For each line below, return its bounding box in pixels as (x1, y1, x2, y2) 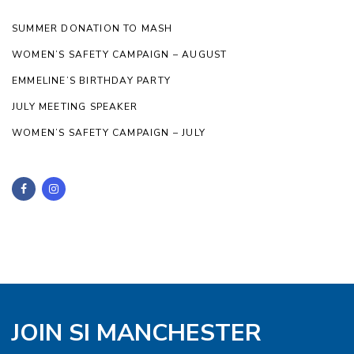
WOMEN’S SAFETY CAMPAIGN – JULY (12, 126, 206, 140)
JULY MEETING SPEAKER (12, 100, 137, 114)
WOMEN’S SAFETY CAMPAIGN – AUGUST (12, 48, 228, 62)
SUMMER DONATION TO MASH (12, 22, 173, 36)
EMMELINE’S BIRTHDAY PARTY (12, 74, 171, 88)
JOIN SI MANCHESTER (12, 317, 262, 350)
